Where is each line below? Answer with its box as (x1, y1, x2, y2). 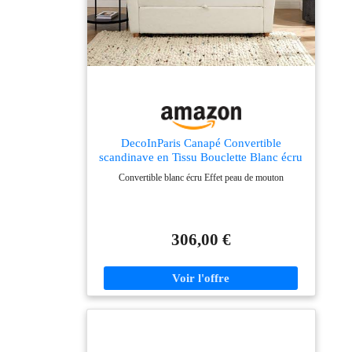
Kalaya (183, 163, 218, 178)
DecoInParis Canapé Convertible (120, 135, 281, 149)
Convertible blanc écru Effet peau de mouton (118, 171, 284, 183)
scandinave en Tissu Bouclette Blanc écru (99, 149, 303, 163)
